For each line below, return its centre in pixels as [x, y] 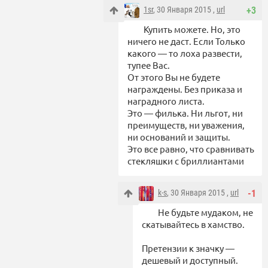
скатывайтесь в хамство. [193, 224]
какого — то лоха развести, [185, 53]
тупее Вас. [149, 65]
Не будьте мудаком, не [205, 212]
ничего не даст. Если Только [186, 41]
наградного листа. [166, 100]
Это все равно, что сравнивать [191, 148]
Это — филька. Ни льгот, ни [185, 112]
